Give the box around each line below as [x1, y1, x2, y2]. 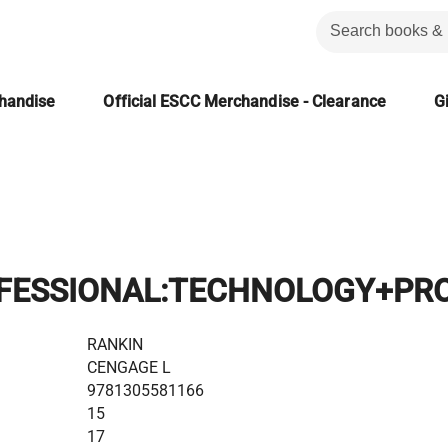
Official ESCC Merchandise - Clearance [103, 92, 386, 111]
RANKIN [87, 334, 144, 354]
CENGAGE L [87, 357, 172, 377]
